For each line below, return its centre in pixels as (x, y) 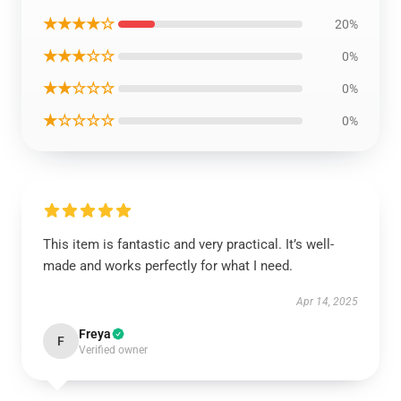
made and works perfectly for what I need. (170, 265)
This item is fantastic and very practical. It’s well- (188, 244)
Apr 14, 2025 (327, 301)
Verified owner (113, 350)
